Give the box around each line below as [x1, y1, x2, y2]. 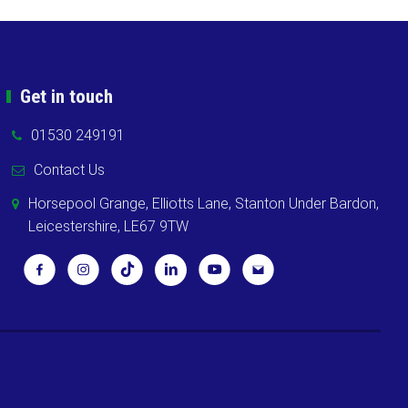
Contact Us [34, 160, 106, 178]
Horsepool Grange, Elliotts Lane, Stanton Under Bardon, [28, 195, 380, 213]
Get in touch [20, 85, 114, 107]
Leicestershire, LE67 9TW [28, 218, 189, 236]
